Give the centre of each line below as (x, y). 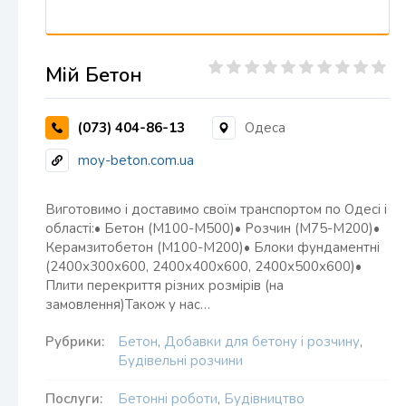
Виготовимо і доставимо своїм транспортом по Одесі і (216, 209)
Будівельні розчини (180, 361)
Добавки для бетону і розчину (262, 342)
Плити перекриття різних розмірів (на (164, 285)
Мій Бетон (94, 75)
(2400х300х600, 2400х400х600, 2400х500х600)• (203, 266)
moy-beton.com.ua (136, 160)
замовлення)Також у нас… (128, 304)
